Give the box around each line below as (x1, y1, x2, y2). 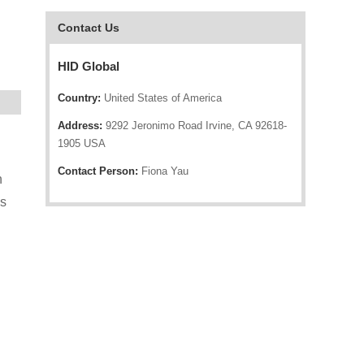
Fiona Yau (138, 165, 188, 177)
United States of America (101, 92, 222, 104)
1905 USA (58, 137, 106, 149)
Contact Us (58, 21, 119, 34)
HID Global (58, 59, 119, 73)
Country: (58, 92, 101, 104)
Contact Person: (58, 165, 138, 177)
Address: (58, 119, 102, 132)
